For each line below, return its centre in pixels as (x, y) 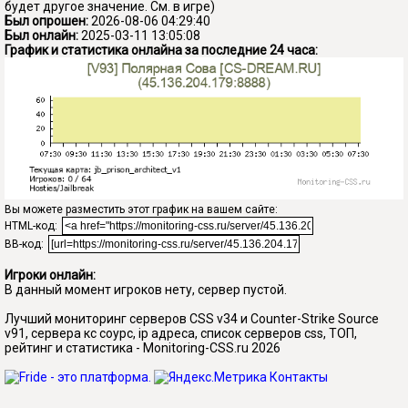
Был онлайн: (41, 35)
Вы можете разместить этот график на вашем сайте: (141, 210)
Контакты (299, 377)
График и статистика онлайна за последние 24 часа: (161, 50)
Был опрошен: (46, 20)
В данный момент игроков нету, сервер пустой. (146, 290)
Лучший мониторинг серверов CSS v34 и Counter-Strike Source (192, 319)
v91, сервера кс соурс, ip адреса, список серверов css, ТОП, (181, 334)
